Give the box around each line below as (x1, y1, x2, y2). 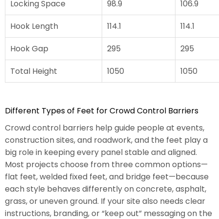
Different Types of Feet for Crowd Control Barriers (5, 105, 198, 116)
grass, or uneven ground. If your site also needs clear (5, 195, 205, 207)
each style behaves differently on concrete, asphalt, (5, 183, 206, 195)
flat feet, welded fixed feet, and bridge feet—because (5, 171, 209, 182)
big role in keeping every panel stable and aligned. (5, 146, 197, 158)
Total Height (10, 65, 57, 77)
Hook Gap (10, 43, 48, 54)
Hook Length (10, 20, 58, 32)
